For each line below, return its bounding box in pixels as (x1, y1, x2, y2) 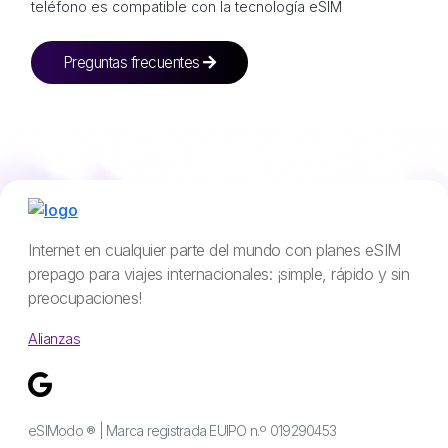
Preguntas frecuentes (62, 52, 204, 72)
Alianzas (28, 329, 80, 347)
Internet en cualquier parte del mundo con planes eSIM (28, 239, 401, 260)
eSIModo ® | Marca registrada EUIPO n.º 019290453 (28, 421, 336, 439)
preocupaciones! (28, 287, 142, 308)
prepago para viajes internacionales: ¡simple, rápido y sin (28, 263, 409, 284)
